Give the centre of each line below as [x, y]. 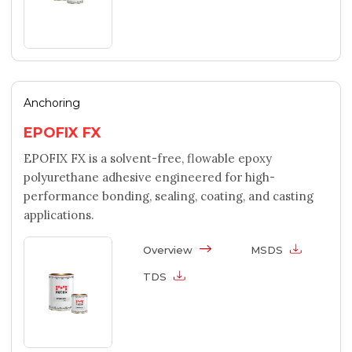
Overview [170, 249]
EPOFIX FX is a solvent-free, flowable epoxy [148, 158]
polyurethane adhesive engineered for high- [149, 177]
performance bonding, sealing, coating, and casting [169, 196]
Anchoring [52, 103]
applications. [59, 214]
